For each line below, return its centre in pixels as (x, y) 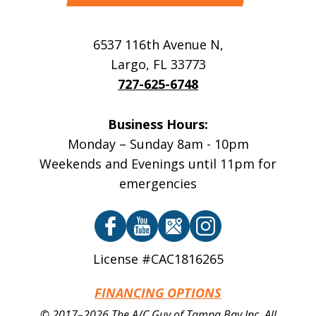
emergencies (158, 184)
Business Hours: (158, 124)
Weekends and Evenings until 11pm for (158, 164)
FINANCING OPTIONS (158, 292)
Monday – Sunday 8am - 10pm (158, 144)
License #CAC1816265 (158, 259)
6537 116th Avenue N (156, 45)
